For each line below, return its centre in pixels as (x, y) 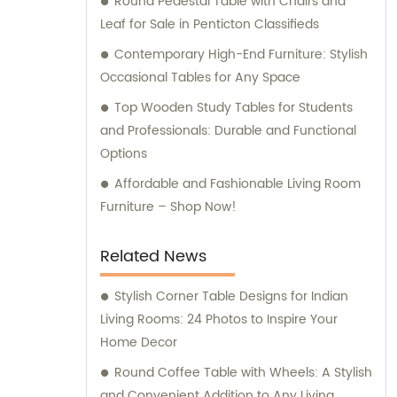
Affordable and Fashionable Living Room (237, 184)
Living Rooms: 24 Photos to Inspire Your (219, 320)
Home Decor (139, 343)
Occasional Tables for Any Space (200, 78)
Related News (153, 257)
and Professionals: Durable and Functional (228, 131)
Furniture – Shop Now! (168, 207)
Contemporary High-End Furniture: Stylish (241, 55)
